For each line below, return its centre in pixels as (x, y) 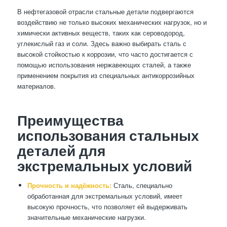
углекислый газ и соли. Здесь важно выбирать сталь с (102, 44)
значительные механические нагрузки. (86, 217)
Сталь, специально (142, 185)
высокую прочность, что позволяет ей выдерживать (107, 207)
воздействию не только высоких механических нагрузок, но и (112, 22)
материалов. (36, 86)
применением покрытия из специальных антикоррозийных (106, 75)
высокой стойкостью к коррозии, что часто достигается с (105, 54)
